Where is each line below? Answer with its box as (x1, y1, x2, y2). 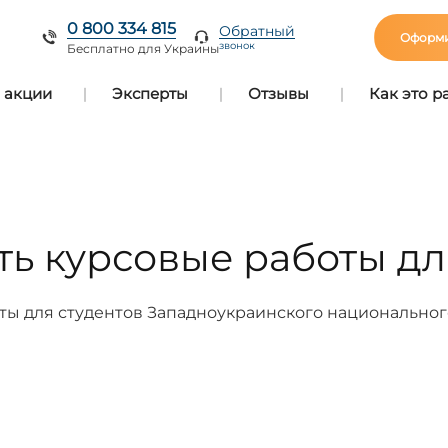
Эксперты (112, 84, 189, 103)
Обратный (218, 22, 295, 40)
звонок (218, 39, 255, 52)
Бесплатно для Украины (66, 40, 219, 56)
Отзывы (247, 84, 309, 103)
